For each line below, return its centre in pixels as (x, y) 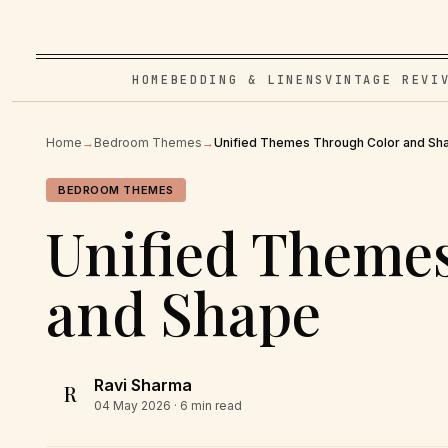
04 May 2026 (132, 405)
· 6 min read (206, 405)
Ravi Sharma (143, 385)
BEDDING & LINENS (247, 80)
